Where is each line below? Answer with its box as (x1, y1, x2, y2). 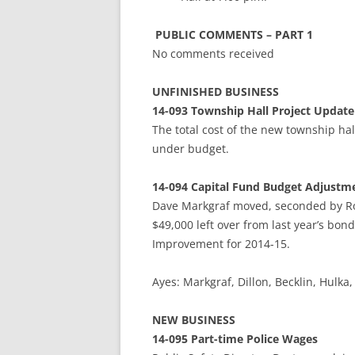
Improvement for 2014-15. (152, 236, 290, 251)
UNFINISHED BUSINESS (152, 84, 279, 99)
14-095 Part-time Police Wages (152, 331, 318, 346)
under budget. (152, 141, 229, 156)
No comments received (152, 46, 274, 61)
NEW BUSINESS (152, 312, 235, 327)
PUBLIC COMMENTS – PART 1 (155, 27, 313, 42)
